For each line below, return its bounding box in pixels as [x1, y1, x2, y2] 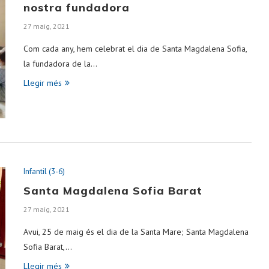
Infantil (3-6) [23, 166, 65, 177]
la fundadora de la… [23, 58, 97, 69]
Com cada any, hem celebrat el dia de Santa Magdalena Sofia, [23, 43, 247, 54]
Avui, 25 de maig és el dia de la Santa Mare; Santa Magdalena [23, 226, 249, 237]
